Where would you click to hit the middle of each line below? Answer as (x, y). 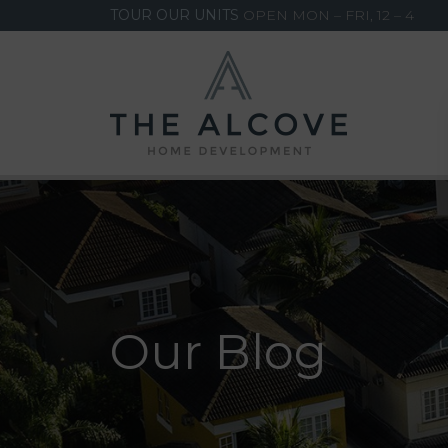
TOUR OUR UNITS (174, 15)
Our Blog (218, 352)
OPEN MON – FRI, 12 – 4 (326, 15)
